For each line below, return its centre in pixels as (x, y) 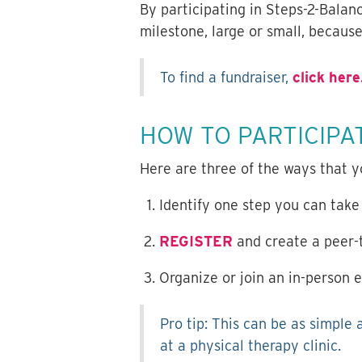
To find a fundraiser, (226, 78)
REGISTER (196, 242)
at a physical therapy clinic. (250, 346)
